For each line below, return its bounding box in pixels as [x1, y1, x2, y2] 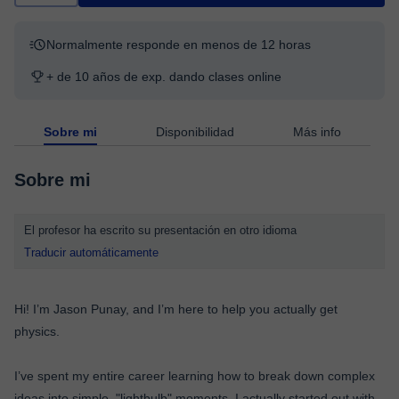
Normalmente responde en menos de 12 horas [46, 37, 311, 52]
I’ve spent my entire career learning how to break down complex [14, 369, 375, 383]
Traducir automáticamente [24, 246, 159, 259]
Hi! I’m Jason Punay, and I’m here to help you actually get [14, 302, 338, 316]
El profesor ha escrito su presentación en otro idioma [24, 224, 297, 237]
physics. [14, 324, 60, 338]
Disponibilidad [156, 125, 234, 139]
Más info [293, 125, 341, 139]
